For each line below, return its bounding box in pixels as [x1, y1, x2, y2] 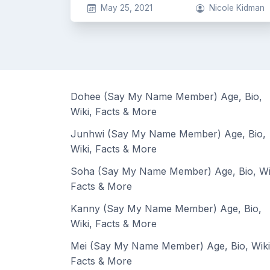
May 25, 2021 [100, 3, 152, 13]
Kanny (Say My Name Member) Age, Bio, [71, 202, 262, 215]
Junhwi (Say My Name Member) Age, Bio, [71, 128, 266, 140]
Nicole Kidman [209, 3, 265, 13]
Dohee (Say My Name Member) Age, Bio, [71, 90, 262, 102]
